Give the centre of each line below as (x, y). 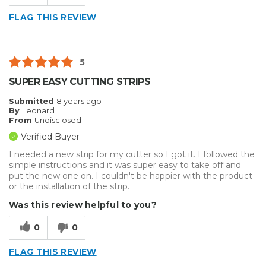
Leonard (38, 111)
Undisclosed (58, 121)
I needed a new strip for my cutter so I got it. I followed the (132, 155)
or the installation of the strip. (69, 187)
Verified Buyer (50, 137)
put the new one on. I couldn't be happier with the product (131, 176)
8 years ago (79, 102)
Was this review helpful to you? (83, 205)
